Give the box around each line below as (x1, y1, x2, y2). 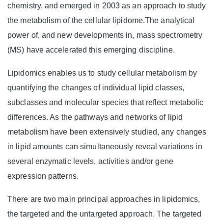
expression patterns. (7, 172, 79, 180)
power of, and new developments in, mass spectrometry (7, 31, 203, 39)
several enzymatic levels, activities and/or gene (7, 157, 173, 165)
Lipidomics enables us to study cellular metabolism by (7, 69, 197, 77)
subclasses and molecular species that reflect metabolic (7, 98, 204, 107)
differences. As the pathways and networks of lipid (7, 113, 183, 121)
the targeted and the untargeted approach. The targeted (7, 210, 202, 218)
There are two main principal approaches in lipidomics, (7, 195, 200, 203)
